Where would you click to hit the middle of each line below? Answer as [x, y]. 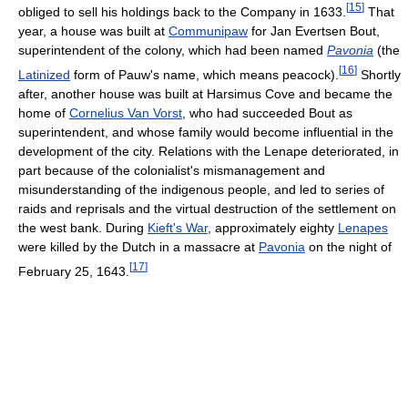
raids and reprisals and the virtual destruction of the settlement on [207, 208]
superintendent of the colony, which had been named [173, 50]
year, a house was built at [93, 31]
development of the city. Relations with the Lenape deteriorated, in [209, 151]
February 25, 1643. [74, 271]
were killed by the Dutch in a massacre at [138, 246]
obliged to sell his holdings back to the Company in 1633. [182, 11]
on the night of [348, 246]
